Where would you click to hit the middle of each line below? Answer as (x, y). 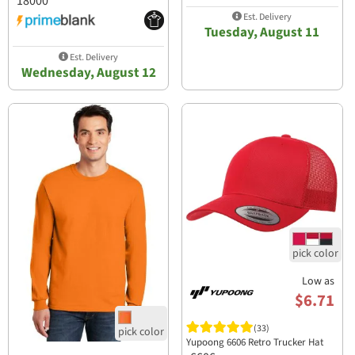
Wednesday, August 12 (88, 73)
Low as (318, 282)
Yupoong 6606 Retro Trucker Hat (255, 343)
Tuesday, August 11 (262, 33)
